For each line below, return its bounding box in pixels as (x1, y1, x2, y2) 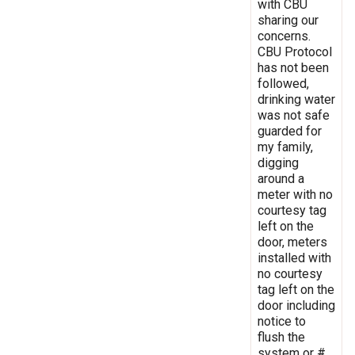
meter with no (258, 186, 333, 202)
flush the (258, 329, 305, 345)
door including (258, 297, 335, 313)
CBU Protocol (258, 44, 332, 59)
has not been (258, 59, 329, 75)
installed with (258, 250, 331, 265)
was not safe (258, 107, 330, 123)
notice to (258, 313, 306, 329)
